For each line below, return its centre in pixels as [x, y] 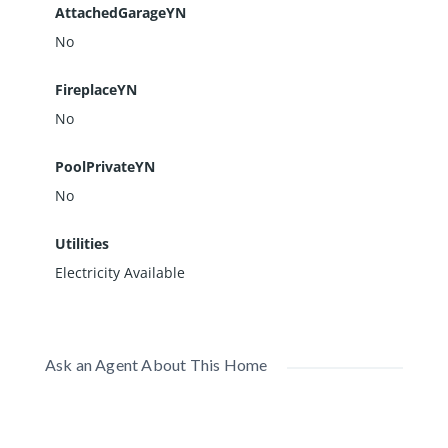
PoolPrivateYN [104, 167]
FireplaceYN [95, 90]
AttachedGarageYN [120, 13]
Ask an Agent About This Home [156, 365]
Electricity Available [119, 273]
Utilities [81, 244]
